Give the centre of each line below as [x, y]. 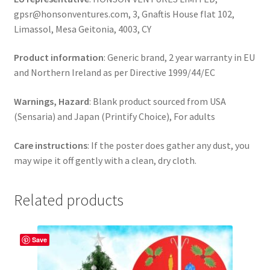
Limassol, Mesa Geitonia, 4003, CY [82, 29]
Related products [68, 200]
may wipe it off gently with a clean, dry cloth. [105, 160]
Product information [58, 58]
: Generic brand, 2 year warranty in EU [179, 58]
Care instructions [50, 145]
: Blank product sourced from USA [157, 102]
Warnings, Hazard [51, 102]
